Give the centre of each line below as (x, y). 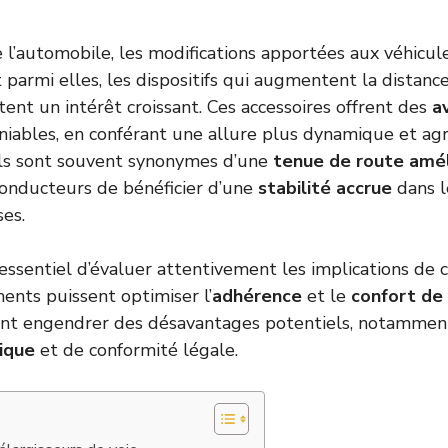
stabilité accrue (325, 188)
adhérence (257, 296)
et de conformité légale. (139, 350)
